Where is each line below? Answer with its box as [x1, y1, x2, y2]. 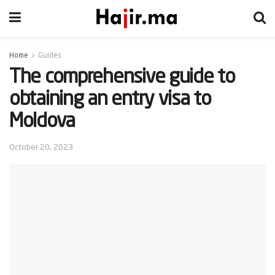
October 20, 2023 [9, 143, 73, 152]
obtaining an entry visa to [9, 90, 211, 110]
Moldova [9, 112, 76, 132]
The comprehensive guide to [9, 68, 235, 88]
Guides [38, 52, 61, 60]
